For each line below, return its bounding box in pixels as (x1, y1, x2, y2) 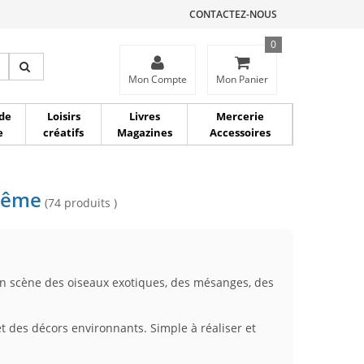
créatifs (43, 125, 84, 140)
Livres (128, 109, 160, 123)
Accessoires (209, 125, 271, 140)
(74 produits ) (45, 195, 117, 210)
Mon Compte (128, 72, 187, 86)
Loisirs (46, 109, 80, 123)
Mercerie (215, 109, 264, 123)
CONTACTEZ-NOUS (189, 7, 277, 21)
